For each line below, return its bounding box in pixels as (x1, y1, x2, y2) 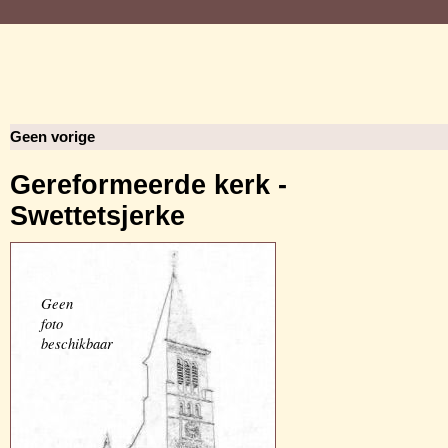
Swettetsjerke (10, 201, 185, 231)
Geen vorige (10, 129, 95, 145)
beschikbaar (41, 333, 113, 353)
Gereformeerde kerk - (10, 170, 287, 200)
